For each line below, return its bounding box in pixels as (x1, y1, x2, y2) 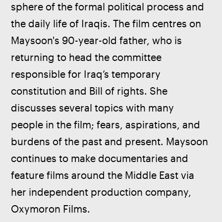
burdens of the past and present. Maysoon (11, 135, 211, 147)
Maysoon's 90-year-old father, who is (11, 34, 185, 46)
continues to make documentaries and (11, 152, 191, 164)
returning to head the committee (11, 51, 165, 63)
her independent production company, (11, 186, 194, 198)
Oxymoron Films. (11, 203, 91, 215)
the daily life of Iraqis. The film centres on (11, 17, 204, 29)
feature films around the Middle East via (11, 169, 197, 181)
